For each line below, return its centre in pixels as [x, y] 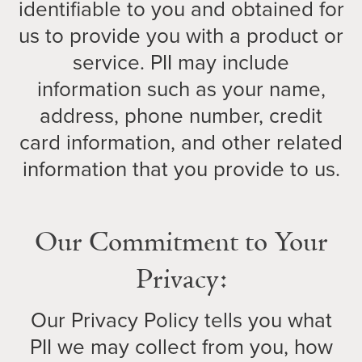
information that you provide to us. [181, 169]
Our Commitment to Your [181, 243]
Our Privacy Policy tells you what [181, 320]
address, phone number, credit [181, 116]
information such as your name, [181, 89]
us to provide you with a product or [181, 36]
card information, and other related [181, 142]
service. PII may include [181, 62]
